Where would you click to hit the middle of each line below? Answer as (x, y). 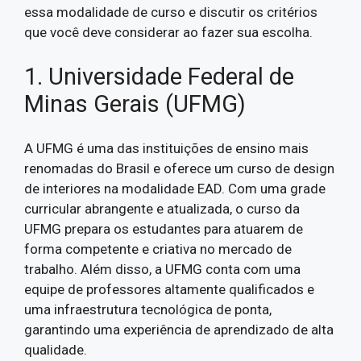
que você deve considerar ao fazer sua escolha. (168, 32)
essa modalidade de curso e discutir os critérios (171, 12)
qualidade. (56, 349)
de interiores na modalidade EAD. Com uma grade (175, 188)
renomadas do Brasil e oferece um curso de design (179, 168)
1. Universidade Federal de (159, 77)
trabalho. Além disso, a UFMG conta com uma (162, 269)
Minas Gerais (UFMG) (135, 104)
